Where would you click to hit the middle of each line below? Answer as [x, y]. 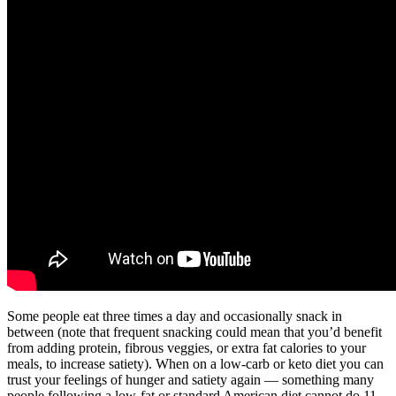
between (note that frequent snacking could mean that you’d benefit [194, 331]
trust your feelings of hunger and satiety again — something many [190, 379]
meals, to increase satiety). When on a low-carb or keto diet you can [195, 363]
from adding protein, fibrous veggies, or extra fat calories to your [187, 347]
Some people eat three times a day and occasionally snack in [175, 316]
